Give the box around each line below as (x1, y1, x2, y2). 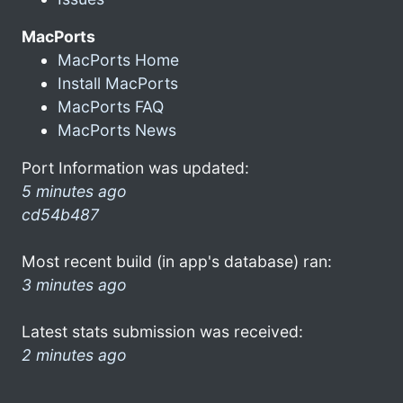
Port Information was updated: (22, 157, 249, 177)
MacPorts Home (58, 49, 179, 69)
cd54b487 (22, 204, 99, 224)
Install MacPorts (58, 73, 178, 93)
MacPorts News (58, 120, 176, 139)
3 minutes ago (22, 274, 127, 294)
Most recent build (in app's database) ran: (22, 251, 332, 271)
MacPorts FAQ (58, 96, 164, 116)
